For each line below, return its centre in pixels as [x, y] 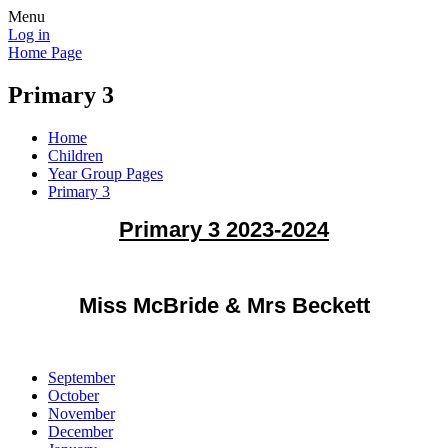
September [81, 377]
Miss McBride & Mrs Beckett [224, 305]
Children [75, 155]
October [73, 395]
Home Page [45, 52]
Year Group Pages [105, 173]
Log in [29, 34]
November [81, 413]
